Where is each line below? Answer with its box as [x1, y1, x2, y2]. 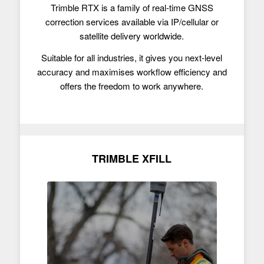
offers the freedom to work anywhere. [60, 79, 204, 92]
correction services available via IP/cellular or [45, 15, 219, 28]
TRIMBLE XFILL [92, 151, 172, 167]
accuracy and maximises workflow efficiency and [37, 65, 227, 78]
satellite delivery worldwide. [80, 29, 184, 42]
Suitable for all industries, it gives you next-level [41, 51, 223, 64]
